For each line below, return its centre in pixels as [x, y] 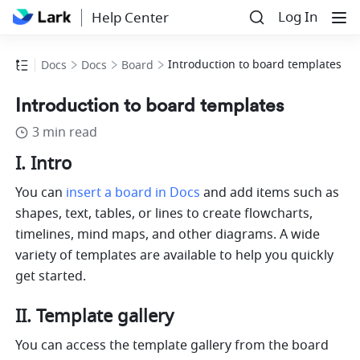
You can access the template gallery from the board [172, 346]
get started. [53, 277]
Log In [298, 17]
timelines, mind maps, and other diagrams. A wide [168, 235]
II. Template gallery [95, 317]
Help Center [130, 18]
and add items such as [270, 193]
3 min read [65, 133]
